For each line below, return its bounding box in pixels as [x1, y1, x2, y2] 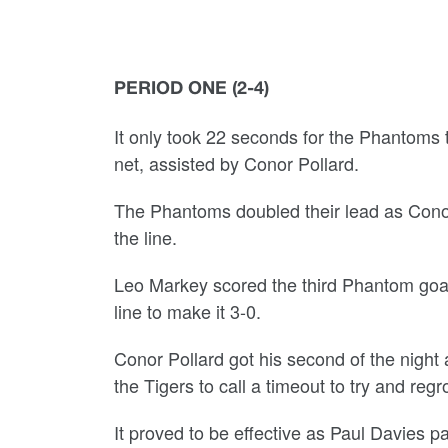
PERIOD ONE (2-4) [114, 81, 269, 98]
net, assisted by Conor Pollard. [114, 150, 369, 176]
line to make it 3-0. [114, 298, 261, 324]
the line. [114, 224, 182, 250]
